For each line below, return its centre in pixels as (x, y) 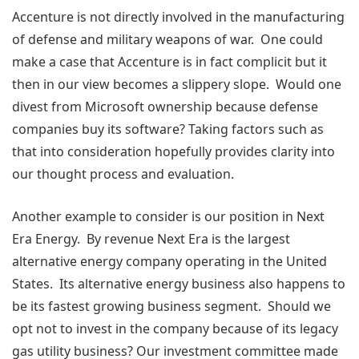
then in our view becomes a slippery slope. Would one (177, 84)
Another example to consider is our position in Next (168, 216)
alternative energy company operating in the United (169, 261)
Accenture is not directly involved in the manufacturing (178, 17)
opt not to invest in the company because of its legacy (175, 329)
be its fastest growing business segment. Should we (171, 306)
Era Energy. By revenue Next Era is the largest (151, 239)
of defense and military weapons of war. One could (167, 39)
